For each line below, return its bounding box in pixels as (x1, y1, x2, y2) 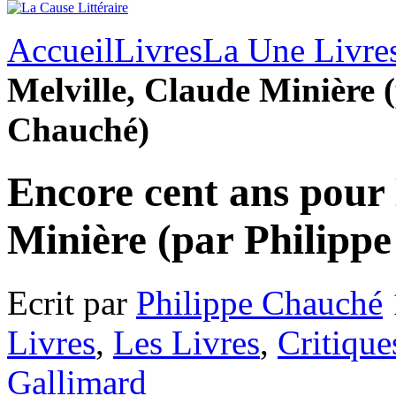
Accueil (7, 31, 114, 69)
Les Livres (113, 323, 260, 362)
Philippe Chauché (136, 283, 383, 322)
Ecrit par (7, 283, 136, 322)
